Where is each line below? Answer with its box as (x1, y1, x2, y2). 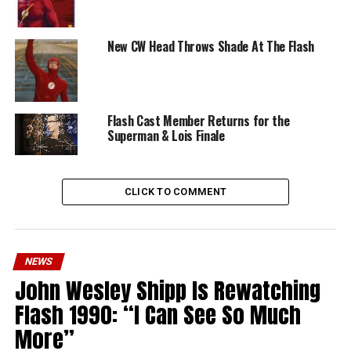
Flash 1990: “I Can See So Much (14, 298, 301, 332)
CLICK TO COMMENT (124, 186, 227, 198)
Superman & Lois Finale (107, 125, 225, 145)
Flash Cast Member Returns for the (107, 110, 290, 130)
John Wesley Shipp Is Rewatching (14, 273, 320, 308)
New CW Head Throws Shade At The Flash (107, 36, 315, 56)
